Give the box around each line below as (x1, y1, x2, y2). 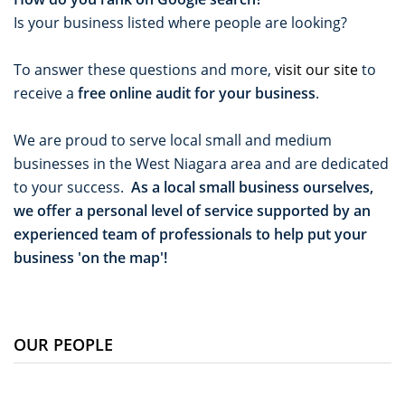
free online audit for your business (78, 82, 316, 103)
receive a (14, 82, 78, 103)
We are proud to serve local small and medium (14, 129, 332, 150)
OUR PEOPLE (14, 333, 113, 355)
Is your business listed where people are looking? (14, 12, 347, 33)
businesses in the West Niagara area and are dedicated (14, 153, 389, 174)
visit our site (275, 59, 358, 80)
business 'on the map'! (14, 247, 167, 268)
